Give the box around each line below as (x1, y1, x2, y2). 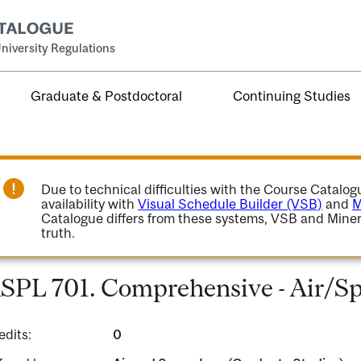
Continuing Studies (233, 87, 351, 104)
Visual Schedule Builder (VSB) (138, 196, 323, 212)
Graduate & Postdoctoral (31, 87, 183, 104)
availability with (41, 196, 139, 212)
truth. (41, 225, 76, 241)
